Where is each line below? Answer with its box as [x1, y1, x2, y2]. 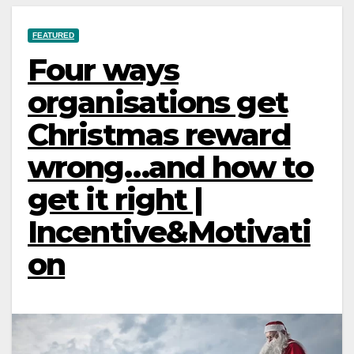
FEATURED [32, 30, 74, 40]
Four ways [28, 51, 179, 88]
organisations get [28, 83, 288, 121]
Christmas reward [28, 115, 291, 153]
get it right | [28, 180, 203, 218]
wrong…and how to [28, 148, 313, 186]
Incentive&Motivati [28, 213, 311, 250]
